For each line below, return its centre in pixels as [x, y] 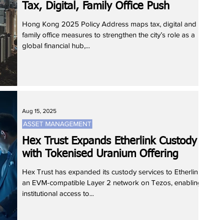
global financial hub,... [56, 45]
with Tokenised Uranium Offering [100, 154]
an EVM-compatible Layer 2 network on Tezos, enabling [112, 182]
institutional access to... [58, 193]
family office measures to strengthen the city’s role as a [109, 35]
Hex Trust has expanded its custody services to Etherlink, [113, 172]
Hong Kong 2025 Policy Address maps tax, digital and [109, 24]
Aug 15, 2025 [39, 111]
